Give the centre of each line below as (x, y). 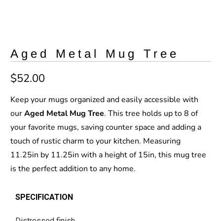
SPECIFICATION (44, 197)
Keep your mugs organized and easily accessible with (105, 100)
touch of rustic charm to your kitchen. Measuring (96, 141)
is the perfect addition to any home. (73, 169)
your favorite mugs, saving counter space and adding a (106, 128)
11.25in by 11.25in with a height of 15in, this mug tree (109, 155)
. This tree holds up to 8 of (151, 114)
